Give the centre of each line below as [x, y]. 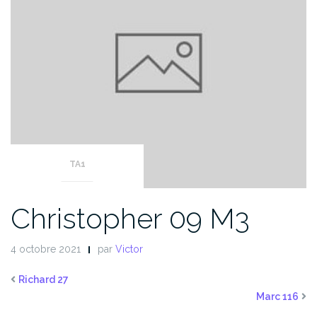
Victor [129, 249]
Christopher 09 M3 [130, 219]
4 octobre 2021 [46, 249]
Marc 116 [277, 297]
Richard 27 [44, 280]
